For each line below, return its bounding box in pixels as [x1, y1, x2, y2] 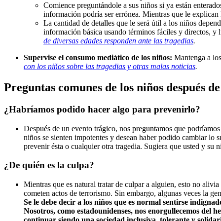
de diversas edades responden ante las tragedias [43, 36, 193, 45]
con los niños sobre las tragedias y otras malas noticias [24, 62, 195, 71]
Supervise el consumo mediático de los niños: [24, 53, 174, 62]
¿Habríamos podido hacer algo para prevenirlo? [4, 104, 200, 114]
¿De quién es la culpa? [4, 160, 94, 171]
